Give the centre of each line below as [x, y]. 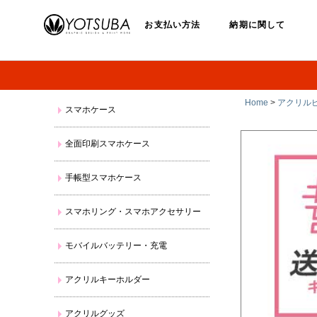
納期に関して [258, 25]
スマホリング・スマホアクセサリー [133, 212]
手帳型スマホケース [104, 178]
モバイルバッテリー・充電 [116, 246]
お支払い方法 [173, 25]
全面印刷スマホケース [108, 144]
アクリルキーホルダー [108, 279]
